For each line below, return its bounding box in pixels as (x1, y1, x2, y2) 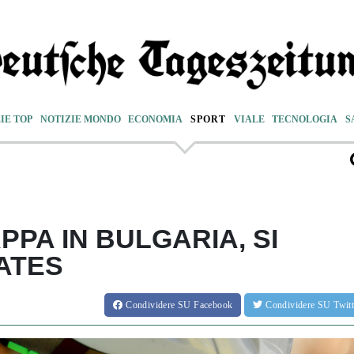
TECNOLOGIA (272, 113, 338, 125)
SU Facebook (177, 299, 233, 311)
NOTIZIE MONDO (40, 113, 121, 125)
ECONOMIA (128, 113, 183, 125)
